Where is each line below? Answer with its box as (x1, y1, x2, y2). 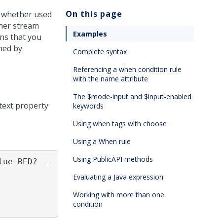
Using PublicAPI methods (73, 154, 153, 164)
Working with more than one (73, 190, 164, 199)
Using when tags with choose (73, 119, 167, 128)
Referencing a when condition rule (73, 65, 182, 74)
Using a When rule (73, 137, 131, 146)
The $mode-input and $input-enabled (73, 92, 191, 101)
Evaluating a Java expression (73, 172, 163, 182)
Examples (73, 29, 107, 38)
